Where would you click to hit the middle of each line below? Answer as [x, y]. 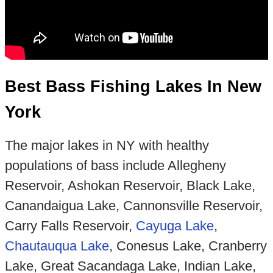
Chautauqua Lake [57, 246]
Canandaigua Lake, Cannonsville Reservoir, [133, 205]
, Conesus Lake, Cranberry [188, 246]
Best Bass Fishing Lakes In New [133, 87]
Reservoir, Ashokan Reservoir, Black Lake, [130, 185]
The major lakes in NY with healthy [107, 145]
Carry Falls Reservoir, [70, 225]
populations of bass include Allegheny [115, 165]
